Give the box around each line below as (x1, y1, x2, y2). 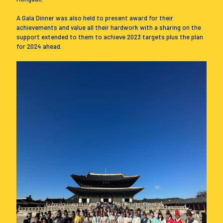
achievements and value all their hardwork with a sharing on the (16, 23, 201, 31)
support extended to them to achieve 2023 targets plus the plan (16, 33, 203, 41)
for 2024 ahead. (16, 42, 62, 50)
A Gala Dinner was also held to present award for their (16, 14, 173, 22)
